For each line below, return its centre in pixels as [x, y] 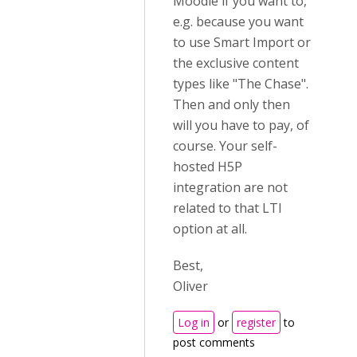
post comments [214, 342]
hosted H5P [208, 167]
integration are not [230, 187]
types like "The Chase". [241, 84]
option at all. [210, 229]
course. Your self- [225, 146]
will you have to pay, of [241, 125]
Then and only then [231, 104]
